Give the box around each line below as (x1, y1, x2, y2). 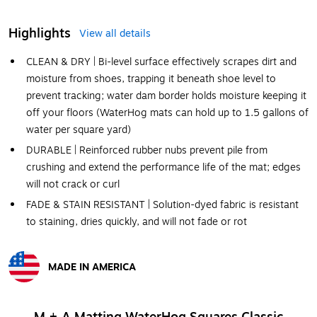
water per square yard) (26, 122, 131, 137)
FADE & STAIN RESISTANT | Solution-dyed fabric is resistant (26, 197, 299, 212)
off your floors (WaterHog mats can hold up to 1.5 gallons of (26, 105, 309, 120)
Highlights (8, 23, 71, 43)
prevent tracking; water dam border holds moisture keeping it (26, 88, 306, 103)
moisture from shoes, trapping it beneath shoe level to (26, 71, 276, 86)
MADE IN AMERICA (48, 259, 136, 275)
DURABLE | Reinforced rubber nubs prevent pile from (26, 143, 267, 158)
